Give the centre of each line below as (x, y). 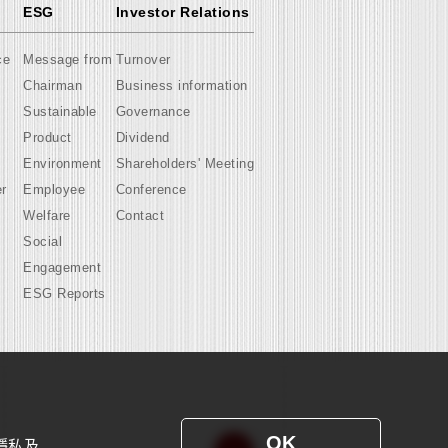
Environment (62, 164)
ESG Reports (64, 294)
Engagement (62, 268)
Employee (54, 190)
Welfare (47, 216)
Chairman (53, 86)
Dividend (142, 138)
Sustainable (60, 112)
